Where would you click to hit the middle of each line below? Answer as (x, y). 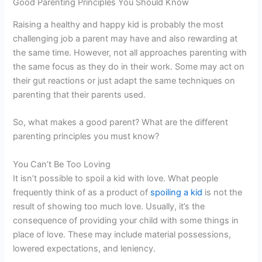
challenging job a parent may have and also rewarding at (125, 39)
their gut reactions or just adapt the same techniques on (124, 81)
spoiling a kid (177, 192)
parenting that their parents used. (80, 95)
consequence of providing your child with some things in (126, 220)
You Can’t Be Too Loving (62, 164)
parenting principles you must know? (86, 137)
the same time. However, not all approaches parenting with (130, 53)
